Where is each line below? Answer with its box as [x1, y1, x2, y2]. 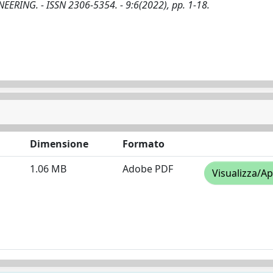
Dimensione [30, 137, 88, 151]
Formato [122, 137, 165, 151]
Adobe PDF [122, 162, 173, 175]
